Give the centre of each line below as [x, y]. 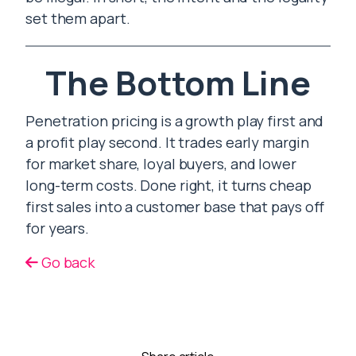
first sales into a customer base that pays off [175, 207]
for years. [58, 228]
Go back [66, 262]
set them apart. [78, 18]
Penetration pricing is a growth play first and [175, 121]
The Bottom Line [178, 83]
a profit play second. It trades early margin [167, 142]
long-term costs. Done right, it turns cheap [168, 185]
